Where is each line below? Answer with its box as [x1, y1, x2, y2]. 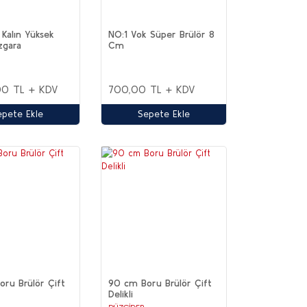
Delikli [108, 288, 134, 300]
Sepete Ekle [138, 108, 191, 120]
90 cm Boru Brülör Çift [108, 278, 212, 289]
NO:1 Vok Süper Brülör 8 [108, 28, 215, 40]
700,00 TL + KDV [108, 82, 196, 95]
